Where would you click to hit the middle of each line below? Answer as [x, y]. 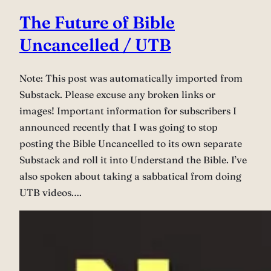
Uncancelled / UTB [95, 44]
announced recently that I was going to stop [119, 127]
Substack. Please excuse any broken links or [117, 94]
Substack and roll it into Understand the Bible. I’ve [133, 159]
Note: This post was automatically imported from [131, 78]
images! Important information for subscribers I [128, 110]
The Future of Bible [97, 22]
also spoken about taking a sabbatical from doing [130, 176]
